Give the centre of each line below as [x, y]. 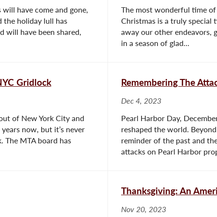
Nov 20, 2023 [144, 209]
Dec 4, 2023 [141, 101]
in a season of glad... [155, 43]
